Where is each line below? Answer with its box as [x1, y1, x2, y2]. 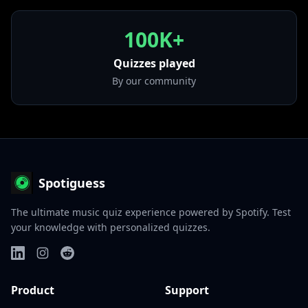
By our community [112, 74, 196, 88]
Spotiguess [38, 175, 105, 192]
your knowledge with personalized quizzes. [11, 221, 210, 234]
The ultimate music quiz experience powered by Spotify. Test [11, 206, 291, 219]
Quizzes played [113, 56, 195, 71]
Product [11, 283, 54, 298]
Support [165, 283, 209, 298]
